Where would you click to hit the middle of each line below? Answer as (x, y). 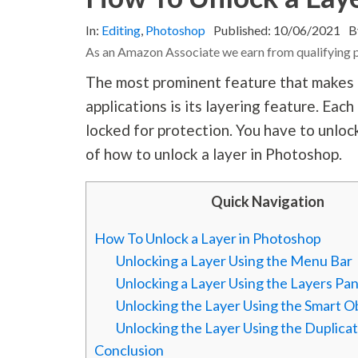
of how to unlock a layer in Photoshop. (214, 154)
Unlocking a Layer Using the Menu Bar (235, 261)
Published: (244, 30)
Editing (121, 30)
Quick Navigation (268, 202)
